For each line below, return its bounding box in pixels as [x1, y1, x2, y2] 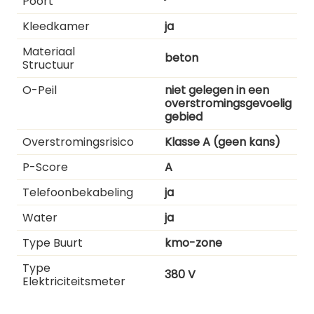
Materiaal [22, 43, 75, 60]
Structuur [22, 56, 74, 73]
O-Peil [22, 81, 57, 98]
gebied [165, 108, 203, 125]
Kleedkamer [22, 18, 90, 34]
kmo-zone [165, 234, 222, 251]
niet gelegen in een [165, 81, 269, 98]
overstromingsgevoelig [165, 95, 292, 111]
